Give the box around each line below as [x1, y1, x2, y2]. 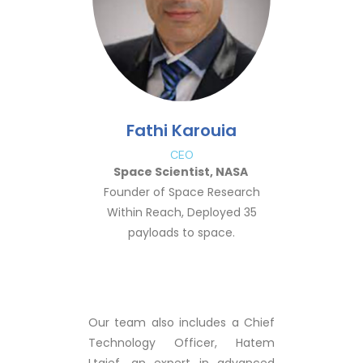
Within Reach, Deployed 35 [106, 204, 257, 220]
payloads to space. [128, 224, 235, 241]
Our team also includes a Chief [88, 314, 275, 331]
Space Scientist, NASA [113, 164, 250, 180]
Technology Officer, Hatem [88, 335, 275, 351]
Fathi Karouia [126, 119, 237, 142]
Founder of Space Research [103, 184, 260, 200]
